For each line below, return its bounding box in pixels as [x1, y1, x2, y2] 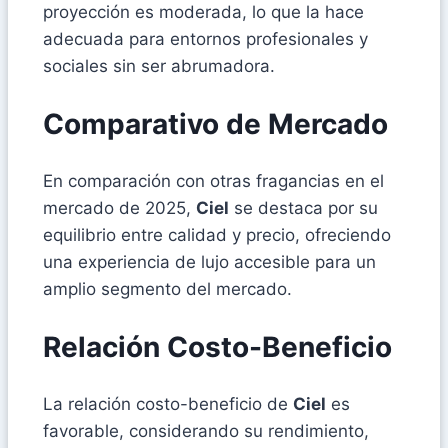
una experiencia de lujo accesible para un [43, 251, 376, 272]
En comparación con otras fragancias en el [43, 170, 384, 191]
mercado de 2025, [43, 197, 196, 218]
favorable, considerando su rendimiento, [43, 421, 369, 442]
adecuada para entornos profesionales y [43, 28, 368, 49]
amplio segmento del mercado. [43, 278, 292, 299]
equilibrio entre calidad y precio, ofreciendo [43, 224, 391, 245]
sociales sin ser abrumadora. [43, 55, 275, 76]
